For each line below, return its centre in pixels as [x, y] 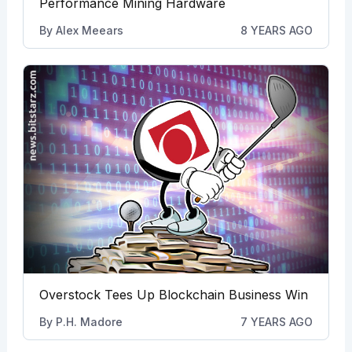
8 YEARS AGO [277, 30]
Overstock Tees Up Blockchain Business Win [173, 295]
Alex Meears [89, 30]
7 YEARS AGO [277, 322]
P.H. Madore [89, 322]
